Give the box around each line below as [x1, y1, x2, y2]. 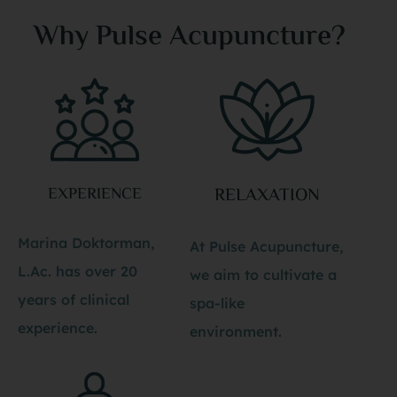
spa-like [190, 294, 245, 313]
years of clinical [18, 291, 129, 309]
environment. [190, 323, 286, 341]
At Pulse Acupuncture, [190, 237, 343, 256]
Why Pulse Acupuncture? [34, 15, 346, 60]
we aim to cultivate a [190, 266, 337, 284]
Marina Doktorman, [18, 234, 154, 253]
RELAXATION [214, 183, 320, 211]
